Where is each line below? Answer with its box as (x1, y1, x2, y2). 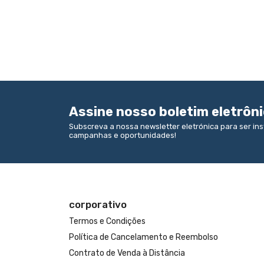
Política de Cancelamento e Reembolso (69, 232, 218, 242)
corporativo (69, 199, 127, 210)
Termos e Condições (69, 216, 146, 226)
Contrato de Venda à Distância (69, 248, 185, 258)
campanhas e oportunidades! (69, 131, 176, 140)
